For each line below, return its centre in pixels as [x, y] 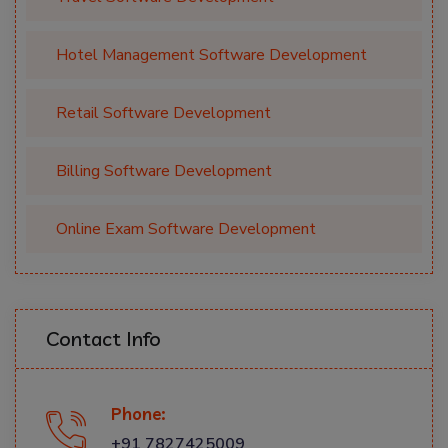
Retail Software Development [163, 113]
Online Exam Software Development [186, 229]
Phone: [138, 414]
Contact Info [103, 339]
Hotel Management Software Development [211, 55]
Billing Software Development [164, 171]
